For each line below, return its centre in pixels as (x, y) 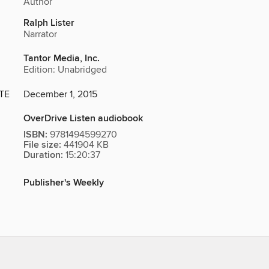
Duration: (43, 156)
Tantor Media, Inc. (62, 59)
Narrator (40, 35)
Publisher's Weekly (64, 183)
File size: (42, 145)
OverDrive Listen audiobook (83, 119)
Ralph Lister (49, 23)
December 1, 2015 (60, 95)
